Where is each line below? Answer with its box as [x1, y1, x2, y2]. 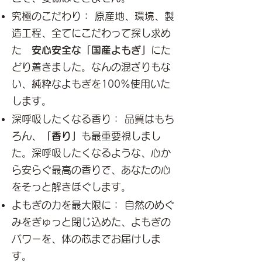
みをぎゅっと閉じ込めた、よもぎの [12, 217, 171, 227]
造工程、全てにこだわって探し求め [12, 28, 171, 38]
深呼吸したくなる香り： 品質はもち [12, 114, 174, 124]
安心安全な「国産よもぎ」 [32, 45, 151, 55]
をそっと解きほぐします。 [12, 182, 131, 192]
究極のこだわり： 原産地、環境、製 [12, 11, 174, 21]
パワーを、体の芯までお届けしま [12, 234, 161, 244]
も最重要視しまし [81, 131, 161, 141]
